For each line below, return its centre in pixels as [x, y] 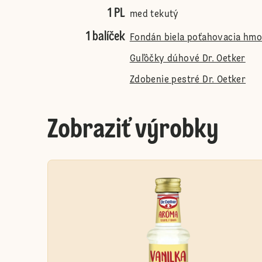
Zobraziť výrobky [133, 130]
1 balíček [105, 37]
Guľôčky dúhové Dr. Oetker [187, 59]
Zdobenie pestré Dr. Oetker [188, 80]
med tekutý [154, 15]
